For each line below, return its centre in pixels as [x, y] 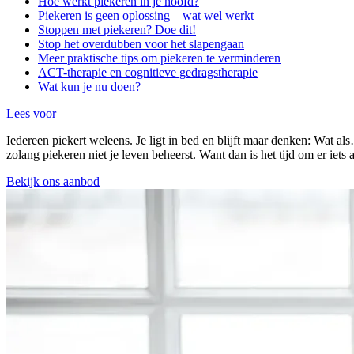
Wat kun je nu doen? [89, 86]
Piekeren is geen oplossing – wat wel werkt [146, 15]
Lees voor [31, 113]
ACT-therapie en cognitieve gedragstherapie [148, 72]
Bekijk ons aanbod [53, 181]
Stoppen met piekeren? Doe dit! [117, 29]
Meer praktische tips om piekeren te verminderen [159, 58]
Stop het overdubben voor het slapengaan [141, 43]
